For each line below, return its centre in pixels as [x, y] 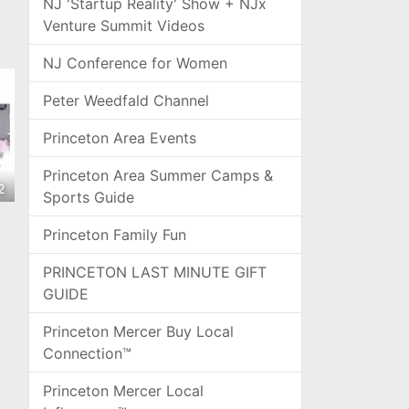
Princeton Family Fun [115, 235]
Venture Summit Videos [124, 26]
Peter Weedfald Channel [126, 100]
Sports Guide [89, 197]
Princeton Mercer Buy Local [138, 331]
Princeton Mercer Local [123, 391]
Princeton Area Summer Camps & [158, 175]
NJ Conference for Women [135, 63]
